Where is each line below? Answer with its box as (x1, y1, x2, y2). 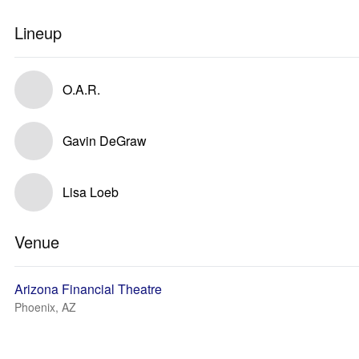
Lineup (14, 21, 62, 44)
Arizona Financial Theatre (14, 280, 162, 298)
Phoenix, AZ (14, 299, 76, 315)
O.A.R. (63, 80, 100, 99)
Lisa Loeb (63, 183, 119, 201)
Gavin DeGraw (63, 131, 147, 150)
